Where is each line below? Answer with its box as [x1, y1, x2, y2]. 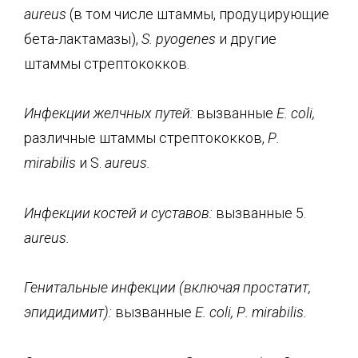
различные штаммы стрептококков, [24, 129, 268, 146]
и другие [216, 30, 276, 47]
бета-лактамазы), [24, 30, 141, 47]
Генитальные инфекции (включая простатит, [24, 279, 311, 296]
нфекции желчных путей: [34, 105, 193, 121]
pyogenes [156, 30, 216, 47]
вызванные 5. [213, 204, 306, 221]
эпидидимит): [24, 304, 112, 320]
